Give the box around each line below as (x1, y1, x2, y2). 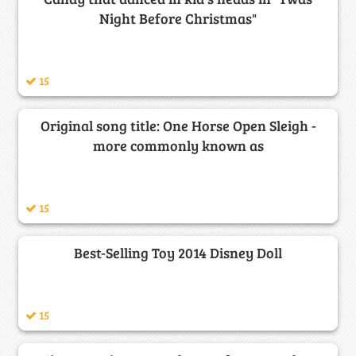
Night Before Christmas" (99, 9, 257, 29)
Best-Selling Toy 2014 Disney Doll (74, 243, 282, 263)
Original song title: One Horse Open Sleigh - (40, 116, 316, 136)
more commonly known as (92, 136, 264, 156)
